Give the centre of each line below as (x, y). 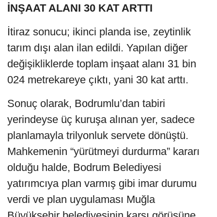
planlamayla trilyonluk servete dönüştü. (98, 136)
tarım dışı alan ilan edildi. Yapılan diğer (97, 48)
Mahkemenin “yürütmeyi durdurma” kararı (103, 152)
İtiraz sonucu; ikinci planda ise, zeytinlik (99, 32)
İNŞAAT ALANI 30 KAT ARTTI (80, 8)
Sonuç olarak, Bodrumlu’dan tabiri (86, 104)
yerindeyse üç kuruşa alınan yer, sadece (101, 120)
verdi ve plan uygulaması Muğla (81, 200)
